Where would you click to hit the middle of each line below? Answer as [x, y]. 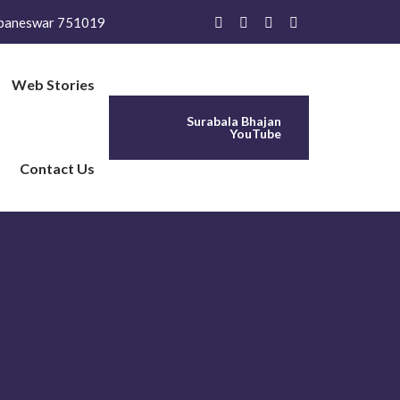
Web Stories [54, 84]
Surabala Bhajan [234, 121]
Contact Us [58, 168]
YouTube [255, 133]
